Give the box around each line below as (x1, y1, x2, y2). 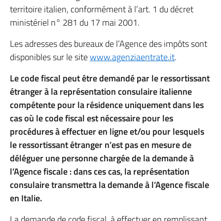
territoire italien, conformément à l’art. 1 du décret (10, 2, 193, 16)
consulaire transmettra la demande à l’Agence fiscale (10, 178, 209, 191)
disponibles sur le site (10, 50, 90, 64)
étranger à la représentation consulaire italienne (10, 85, 192, 98)
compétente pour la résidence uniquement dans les (10, 98, 204, 111)
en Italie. (10, 191, 42, 205)
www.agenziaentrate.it (90, 50, 175, 64)
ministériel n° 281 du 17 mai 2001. (10, 16, 140, 29)
